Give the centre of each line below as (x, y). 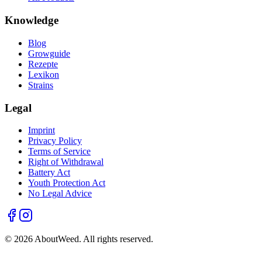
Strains (41, 85)
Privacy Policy (55, 141)
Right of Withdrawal (66, 162)
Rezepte (43, 64)
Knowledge (32, 20)
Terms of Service (59, 151)
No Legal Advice (60, 194)
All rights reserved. (118, 239)
